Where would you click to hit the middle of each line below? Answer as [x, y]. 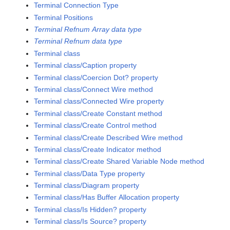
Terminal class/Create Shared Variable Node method [119, 161]
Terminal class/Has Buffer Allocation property [107, 197]
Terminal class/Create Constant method [98, 113]
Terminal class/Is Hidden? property [90, 209]
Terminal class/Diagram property [87, 186]
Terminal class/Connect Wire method [94, 89]
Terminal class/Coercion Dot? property [96, 77]
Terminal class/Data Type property [90, 173]
